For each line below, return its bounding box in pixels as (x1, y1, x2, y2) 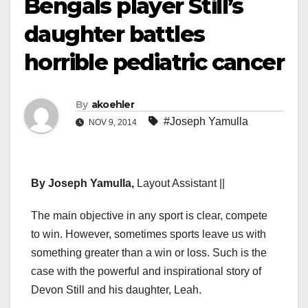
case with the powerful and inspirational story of (31, 265, 261, 278)
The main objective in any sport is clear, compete (31, 210, 267, 222)
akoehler (91, 98, 135, 111)
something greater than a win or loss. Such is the (31, 247, 267, 259)
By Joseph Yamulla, (31, 177, 137, 190)
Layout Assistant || (137, 177, 225, 190)
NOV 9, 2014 (87, 118, 139, 128)
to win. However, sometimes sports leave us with (31, 228, 266, 241)
